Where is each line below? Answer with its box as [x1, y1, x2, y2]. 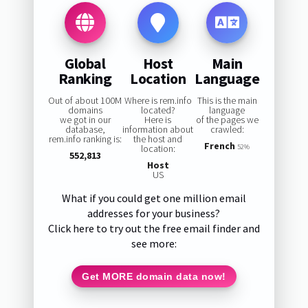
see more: [131, 236, 177, 251]
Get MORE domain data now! [82, 270, 226, 282]
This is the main [197, 94, 257, 107]
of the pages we [195, 113, 258, 126]
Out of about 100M [48, 94, 122, 107]
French [204, 140, 236, 153]
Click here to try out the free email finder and [47, 221, 260, 236]
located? [140, 104, 175, 117]
